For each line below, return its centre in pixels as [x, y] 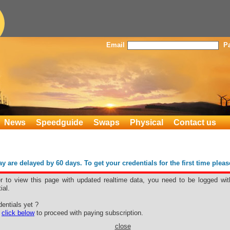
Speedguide [60, 122]
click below [18, 213]
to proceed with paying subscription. [89, 213]
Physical [147, 122]
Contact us [195, 122]
